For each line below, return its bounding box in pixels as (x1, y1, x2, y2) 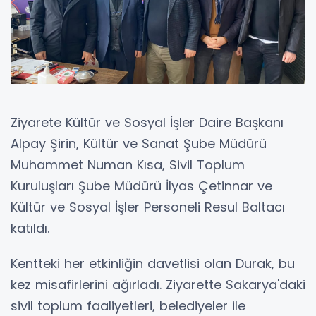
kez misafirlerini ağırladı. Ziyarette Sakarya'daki (11, 276, 305, 294)
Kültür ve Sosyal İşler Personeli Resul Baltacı (11, 198, 285, 217)
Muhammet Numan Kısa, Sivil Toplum (11, 156, 245, 174)
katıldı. (11, 219, 49, 238)
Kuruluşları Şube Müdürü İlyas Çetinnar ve (11, 177, 272, 195)
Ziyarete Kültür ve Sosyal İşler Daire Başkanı (11, 114, 284, 132)
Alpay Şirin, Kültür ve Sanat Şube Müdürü (11, 135, 267, 153)
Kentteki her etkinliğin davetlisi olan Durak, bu (11, 255, 295, 273)
